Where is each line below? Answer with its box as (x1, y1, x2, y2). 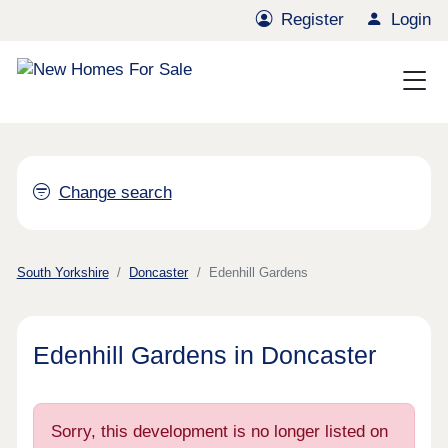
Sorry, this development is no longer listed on (50, 422, 388, 442)
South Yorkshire (16, 265, 109, 281)
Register (281, 10, 345, 30)
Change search (58, 183, 172, 203)
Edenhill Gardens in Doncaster (33, 340, 377, 369)
